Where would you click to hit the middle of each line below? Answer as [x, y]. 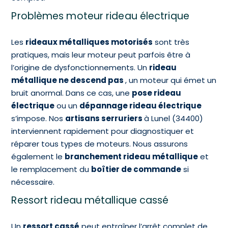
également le [38, 156]
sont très [171, 42]
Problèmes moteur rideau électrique [102, 16]
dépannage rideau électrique [141, 106]
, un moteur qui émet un [171, 80]
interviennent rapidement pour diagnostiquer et [103, 131]
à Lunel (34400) [174, 118]
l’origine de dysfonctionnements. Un [80, 67]
